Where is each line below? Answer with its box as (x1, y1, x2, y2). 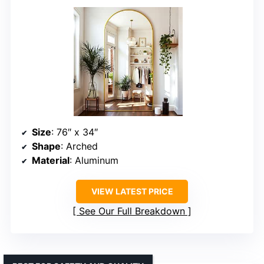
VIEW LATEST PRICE (91, 186, 173, 196)
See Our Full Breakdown (79, 204, 185, 217)
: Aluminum (70, 154, 118, 166)
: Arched (61, 140, 98, 152)
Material (32, 154, 70, 166)
